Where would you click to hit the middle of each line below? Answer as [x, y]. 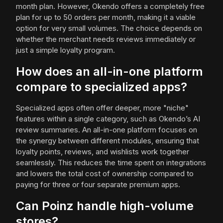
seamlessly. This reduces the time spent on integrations [111, 163]
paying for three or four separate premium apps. [98, 185]
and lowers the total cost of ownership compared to [105, 174]
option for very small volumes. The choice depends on [109, 28]
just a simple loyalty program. [65, 50]
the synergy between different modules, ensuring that [108, 141]
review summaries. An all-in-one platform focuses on [107, 130]
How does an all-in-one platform [110, 72]
